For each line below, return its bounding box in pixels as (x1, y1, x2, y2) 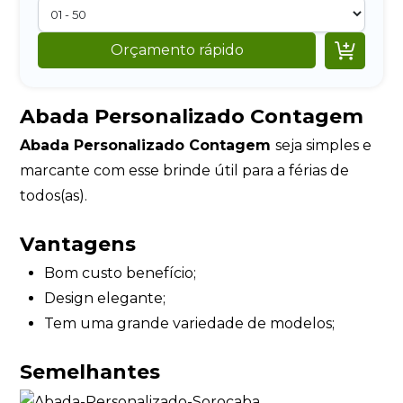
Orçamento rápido (110, 41, 244, 59)
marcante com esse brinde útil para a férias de (20, 161, 350, 179)
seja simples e (275, 136, 372, 154)
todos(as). (20, 186, 88, 204)
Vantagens (20, 232, 137, 257)
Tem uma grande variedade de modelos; (43, 314, 335, 332)
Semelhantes (20, 360, 161, 385)
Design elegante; (43, 289, 166, 307)
